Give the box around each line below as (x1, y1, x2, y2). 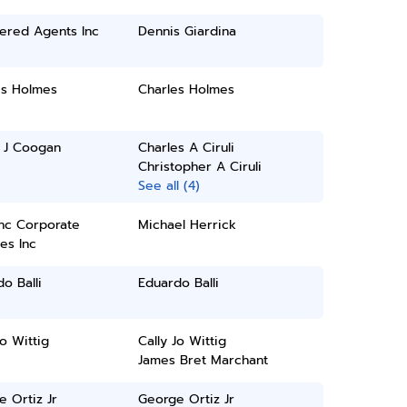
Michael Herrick (138, 215, 237, 234)
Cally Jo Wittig (138, 332, 227, 351)
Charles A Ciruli (138, 138, 235, 157)
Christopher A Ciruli (138, 157, 263, 176)
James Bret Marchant (138, 351, 269, 370)
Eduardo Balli (138, 273, 220, 293)
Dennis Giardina (138, 22, 237, 41)
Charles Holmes (138, 80, 235, 99)
